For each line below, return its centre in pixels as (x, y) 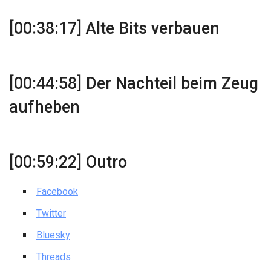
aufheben (44, 107)
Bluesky (53, 235)
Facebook (57, 192)
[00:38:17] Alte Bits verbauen (114, 29)
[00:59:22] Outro (68, 162)
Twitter (51, 214)
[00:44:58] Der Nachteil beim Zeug (134, 84)
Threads (54, 257)
